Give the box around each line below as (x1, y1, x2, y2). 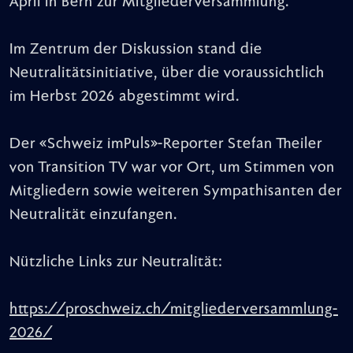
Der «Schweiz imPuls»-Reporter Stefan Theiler (9, 136, 322, 152)
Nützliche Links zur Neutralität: (9, 254, 222, 270)
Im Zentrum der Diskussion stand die (9, 41, 262, 58)
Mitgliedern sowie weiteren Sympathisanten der (9, 183, 342, 199)
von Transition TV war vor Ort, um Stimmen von (9, 159, 335, 176)
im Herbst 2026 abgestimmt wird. (9, 88, 240, 105)
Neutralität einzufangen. (9, 206, 177, 223)
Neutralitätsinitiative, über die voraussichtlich (9, 65, 325, 81)
